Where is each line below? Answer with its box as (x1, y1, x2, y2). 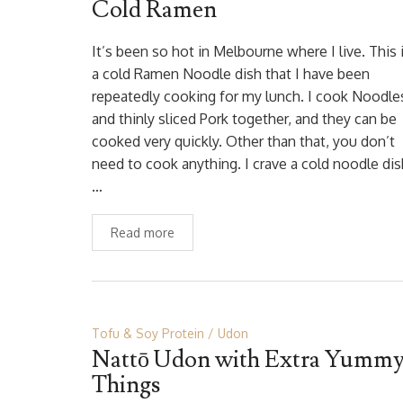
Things (92, 370, 160, 400)
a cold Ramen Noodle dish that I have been (92, 65, 370, 83)
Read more (111, 225, 175, 240)
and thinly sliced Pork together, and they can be (92, 110, 397, 128)
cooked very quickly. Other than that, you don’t (92, 132, 395, 150)
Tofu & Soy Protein (92, 326, 204, 341)
